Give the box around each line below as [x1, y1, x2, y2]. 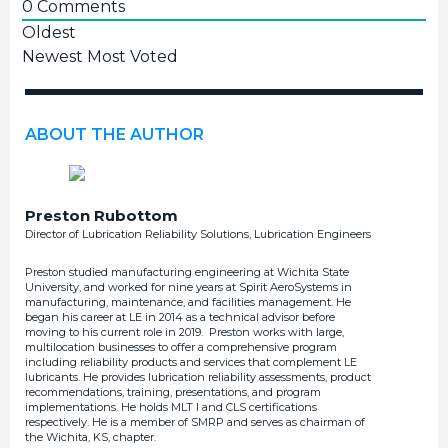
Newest [22, 46, 83, 66]
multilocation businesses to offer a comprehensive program [25, 339, 337, 354]
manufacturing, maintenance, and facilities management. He [25, 294, 351, 309]
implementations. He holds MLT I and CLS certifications [25, 399, 317, 414]
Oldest [22, 22, 76, 42]
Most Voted [87, 46, 178, 66]
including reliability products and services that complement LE [25, 354, 357, 369]
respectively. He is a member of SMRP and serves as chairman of [25, 414, 365, 429]
